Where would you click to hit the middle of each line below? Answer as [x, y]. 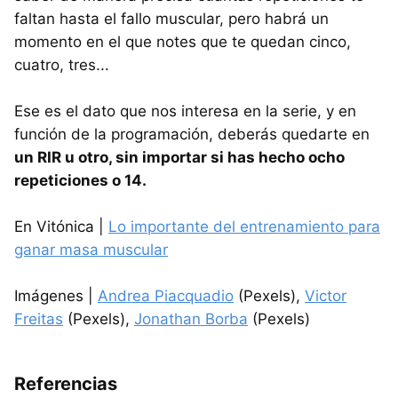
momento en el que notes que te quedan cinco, [183, 41]
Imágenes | [56, 295]
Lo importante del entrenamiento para [244, 226]
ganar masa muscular [91, 249]
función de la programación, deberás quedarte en [192, 134]
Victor [326, 295]
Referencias [66, 383]
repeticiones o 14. [80, 180]
